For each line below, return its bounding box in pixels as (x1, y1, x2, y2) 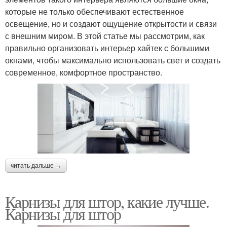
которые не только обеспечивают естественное (5, 5, 184, 17)
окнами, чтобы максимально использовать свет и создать (5, 54, 220, 66)
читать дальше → (11, 162, 61, 170)
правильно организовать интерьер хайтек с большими (5, 42, 209, 54)
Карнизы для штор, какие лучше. (5, 191, 209, 213)
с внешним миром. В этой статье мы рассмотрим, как (5, 29, 205, 42)
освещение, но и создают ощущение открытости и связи (5, 17, 217, 29)
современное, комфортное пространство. (5, 66, 162, 78)
